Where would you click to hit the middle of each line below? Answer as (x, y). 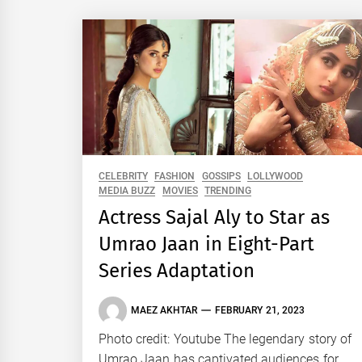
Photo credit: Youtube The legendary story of (225, 339)
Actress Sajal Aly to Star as (214, 217)
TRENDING (227, 190)
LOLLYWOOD (275, 176)
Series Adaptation (177, 270)
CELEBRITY (123, 176)
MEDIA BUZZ (127, 190)
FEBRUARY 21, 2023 (260, 311)
